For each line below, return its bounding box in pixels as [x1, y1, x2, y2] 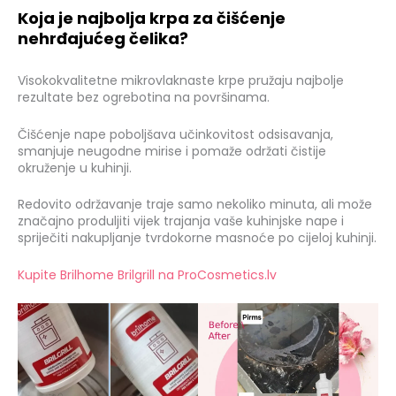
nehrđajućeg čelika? [18, 27, 188, 50]
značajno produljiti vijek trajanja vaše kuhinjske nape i [18, 212, 344, 231]
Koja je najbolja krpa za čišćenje [18, 7, 286, 30]
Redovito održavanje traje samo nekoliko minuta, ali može [18, 195, 372, 214]
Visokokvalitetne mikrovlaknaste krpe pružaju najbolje [18, 72, 344, 90]
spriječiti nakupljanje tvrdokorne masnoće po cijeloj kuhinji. [18, 229, 377, 247]
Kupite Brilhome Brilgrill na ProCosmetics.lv [18, 265, 277, 284]
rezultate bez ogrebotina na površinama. [18, 88, 270, 107]
